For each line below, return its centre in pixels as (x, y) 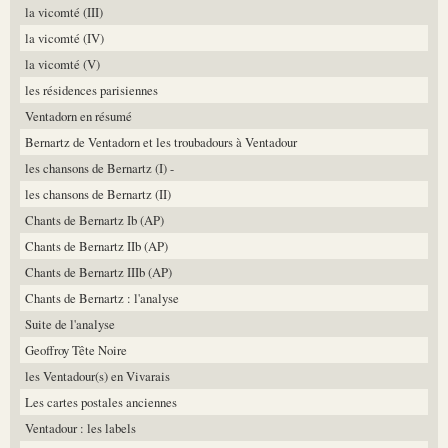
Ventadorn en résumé (78, 115)
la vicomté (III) (64, 11)
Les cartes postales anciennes (101, 401)
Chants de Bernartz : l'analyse (102, 297)
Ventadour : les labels (80, 427)
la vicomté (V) (62, 63)
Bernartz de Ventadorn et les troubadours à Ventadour (161, 141)
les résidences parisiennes (91, 89)
